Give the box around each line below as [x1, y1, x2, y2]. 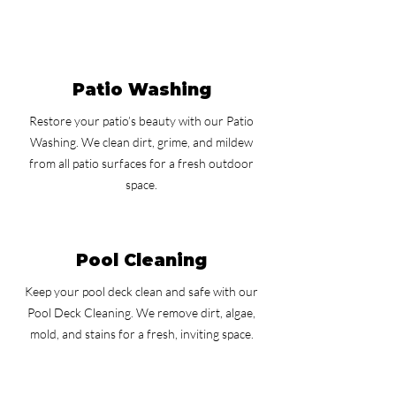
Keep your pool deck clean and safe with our [25, 284, 258, 299]
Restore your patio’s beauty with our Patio [29, 113, 254, 128]
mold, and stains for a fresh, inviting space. [29, 326, 254, 341]
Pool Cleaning [76, 250, 207, 270]
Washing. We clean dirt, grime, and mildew [30, 134, 253, 149]
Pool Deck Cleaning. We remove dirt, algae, [27, 305, 255, 320]
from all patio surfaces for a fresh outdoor [29, 156, 254, 171]
